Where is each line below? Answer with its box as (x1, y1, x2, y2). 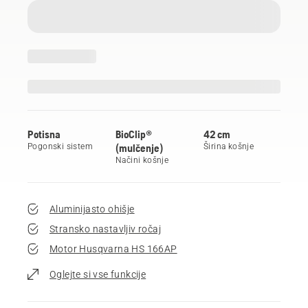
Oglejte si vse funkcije (49, 268, 146, 280)
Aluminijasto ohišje (49, 203, 135, 214)
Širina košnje (203, 141, 254, 151)
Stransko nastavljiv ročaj (49, 223, 161, 234)
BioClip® (115, 127, 152, 140)
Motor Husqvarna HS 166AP (49, 243, 177, 254)
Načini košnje (115, 155, 169, 165)
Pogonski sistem (27, 141, 93, 151)
